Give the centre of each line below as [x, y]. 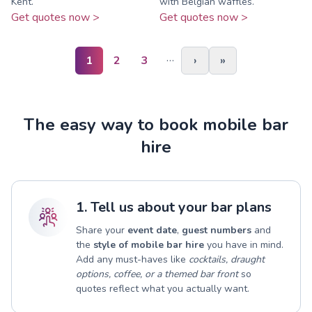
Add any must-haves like [132, 259]
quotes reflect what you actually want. [163, 288]
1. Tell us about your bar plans [174, 207]
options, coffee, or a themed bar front [157, 274]
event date [152, 230]
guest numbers [217, 230]
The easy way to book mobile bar [156, 124]
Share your [102, 230]
